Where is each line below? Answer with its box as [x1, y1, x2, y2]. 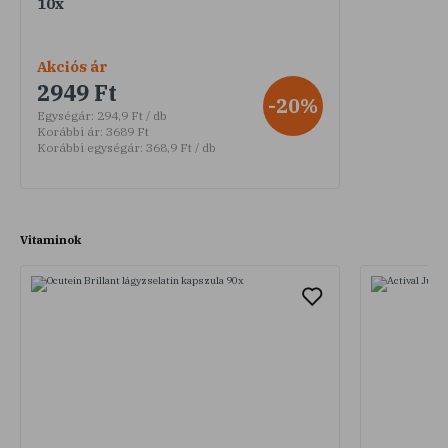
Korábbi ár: [37, 123, 103, 139]
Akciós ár [37, 56, 108, 76]
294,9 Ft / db [94, 107, 167, 123]
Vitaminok [20, 231, 81, 247]
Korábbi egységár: [37, 139, 143, 155]
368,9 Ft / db [143, 139, 216, 155]
